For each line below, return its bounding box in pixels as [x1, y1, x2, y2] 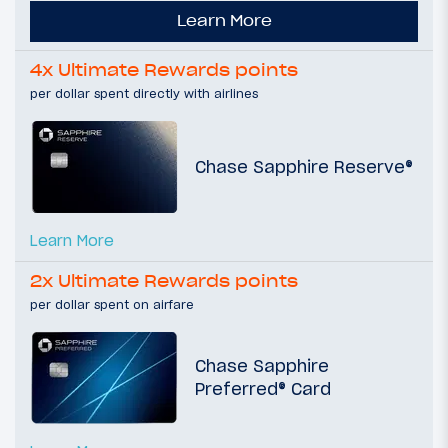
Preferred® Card [195, 378, 331, 401]
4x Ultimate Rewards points [30, 60, 298, 81]
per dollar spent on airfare [30, 297, 194, 313]
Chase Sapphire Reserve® [195, 155, 413, 178]
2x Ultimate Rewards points [30, 271, 298, 292]
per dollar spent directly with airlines [30, 86, 258, 102]
